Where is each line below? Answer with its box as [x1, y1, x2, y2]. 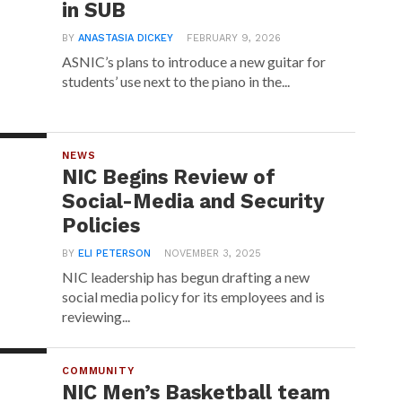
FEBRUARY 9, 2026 [187, 32, 282, 44]
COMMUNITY [62, 365, 135, 377]
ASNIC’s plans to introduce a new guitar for [62, 53, 327, 70]
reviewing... [62, 308, 131, 325]
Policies [62, 214, 141, 237]
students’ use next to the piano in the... [62, 73, 291, 90]
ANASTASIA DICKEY [78, 32, 174, 44]
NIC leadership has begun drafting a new [62, 268, 310, 285]
